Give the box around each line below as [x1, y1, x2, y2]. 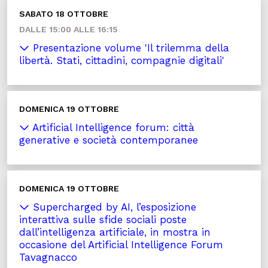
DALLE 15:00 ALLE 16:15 [19, 25, 118, 34]
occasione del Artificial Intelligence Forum [19, 239, 223, 251]
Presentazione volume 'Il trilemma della [29, 42, 229, 54]
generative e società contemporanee [19, 134, 198, 146]
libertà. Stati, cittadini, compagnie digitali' [19, 54, 224, 66]
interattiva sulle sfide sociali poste [19, 214, 187, 226]
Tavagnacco [19, 251, 77, 263]
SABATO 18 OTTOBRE [19, 9, 108, 19]
